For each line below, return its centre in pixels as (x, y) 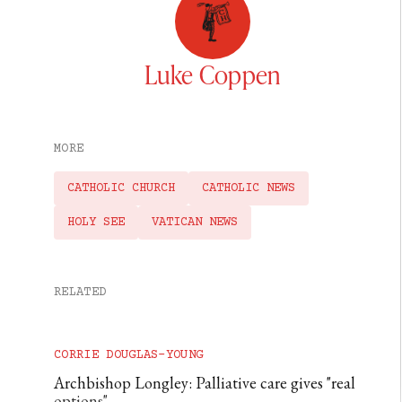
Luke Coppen (213, 74)
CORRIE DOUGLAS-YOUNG (129, 355)
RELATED (80, 292)
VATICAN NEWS (195, 222)
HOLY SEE (96, 222)
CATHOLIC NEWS (249, 188)
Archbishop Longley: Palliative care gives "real (205, 382)
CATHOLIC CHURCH (121, 188)
